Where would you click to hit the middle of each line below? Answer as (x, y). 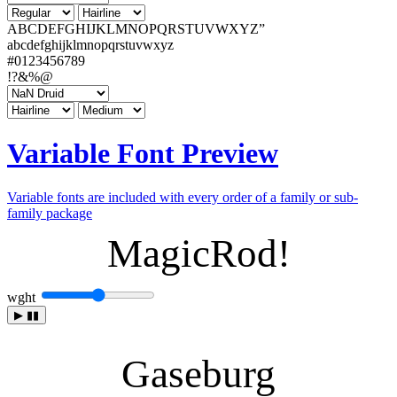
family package (50, 213)
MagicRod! (198, 253)
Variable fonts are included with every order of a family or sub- (183, 197)
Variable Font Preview (143, 154)
